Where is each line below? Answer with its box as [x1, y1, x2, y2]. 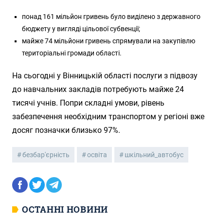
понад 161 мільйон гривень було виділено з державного [22, 12, 200, 20]
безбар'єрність [22, 150, 70, 159]
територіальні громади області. [22, 49, 122, 57]
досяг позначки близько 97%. [12, 125, 120, 135]
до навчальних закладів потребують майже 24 [12, 84, 184, 94]
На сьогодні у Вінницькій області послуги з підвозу [12, 71, 198, 80]
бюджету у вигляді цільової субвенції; [22, 24, 140, 33]
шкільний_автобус [125, 150, 183, 159]
